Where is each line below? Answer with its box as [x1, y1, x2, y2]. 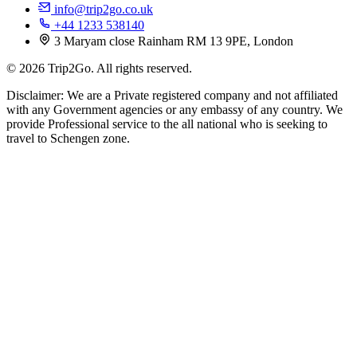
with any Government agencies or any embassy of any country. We [6, 103, 343, 117]
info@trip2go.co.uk [51, 2, 153, 17]
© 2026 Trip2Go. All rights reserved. [6, 61, 192, 76]
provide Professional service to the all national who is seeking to [6, 117, 328, 131]
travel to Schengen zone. [6, 131, 130, 146]
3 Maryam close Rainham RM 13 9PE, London [54, 34, 293, 49]
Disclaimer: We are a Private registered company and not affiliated [6, 88, 338, 103]
